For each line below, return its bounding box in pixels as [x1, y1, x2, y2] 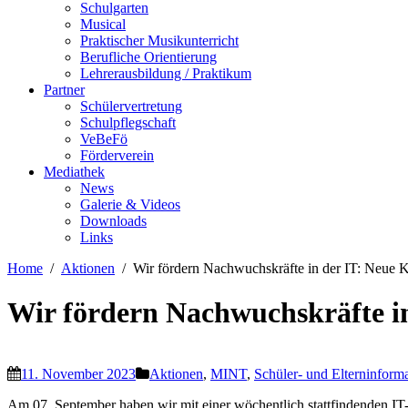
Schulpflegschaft [80, 115, 176, 130]
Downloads [80, 213, 147, 229]
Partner [44, 82, 85, 97]
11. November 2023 [21, 365, 136, 382]
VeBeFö [80, 131, 127, 147]
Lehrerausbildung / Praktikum [80, 66, 251, 81]
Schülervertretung [80, 98, 182, 114]
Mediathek [44, 164, 105, 179]
